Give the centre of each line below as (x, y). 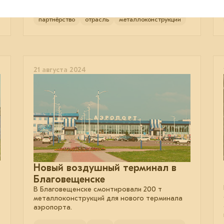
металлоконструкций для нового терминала (108, 198)
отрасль (97, 19)
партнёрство (57, 19)
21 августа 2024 (59, 69)
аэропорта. (53, 207)
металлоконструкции (150, 19)
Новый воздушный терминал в (105, 167)
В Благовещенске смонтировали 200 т (98, 189)
